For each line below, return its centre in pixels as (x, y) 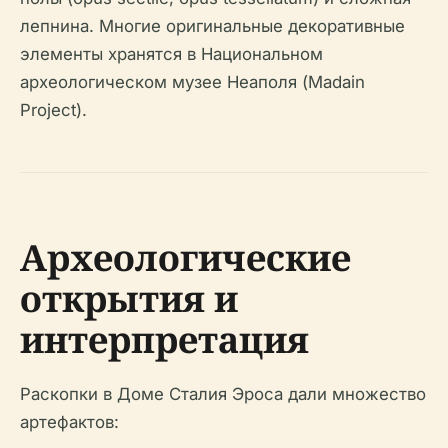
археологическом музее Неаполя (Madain (192, 82)
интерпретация (164, 339)
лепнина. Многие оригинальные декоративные (212, 26)
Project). (53, 110)
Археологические (185, 257)
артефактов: (69, 422)
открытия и (129, 298)
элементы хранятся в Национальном (171, 54)
